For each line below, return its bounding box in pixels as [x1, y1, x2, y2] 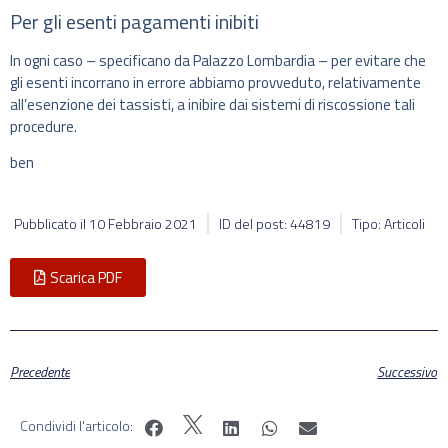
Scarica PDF [50, 265, 122, 289]
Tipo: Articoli [352, 212, 425, 234]
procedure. [10, 114, 77, 138]
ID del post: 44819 [219, 212, 330, 234]
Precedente [10, 360, 70, 382]
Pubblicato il [14, 212, 89, 234]
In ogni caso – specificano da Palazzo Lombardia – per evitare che [10, 48, 426, 72]
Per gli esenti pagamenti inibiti [10, 5, 259, 37]
